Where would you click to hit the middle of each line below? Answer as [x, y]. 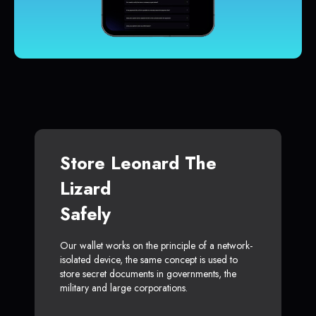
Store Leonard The [138, 163]
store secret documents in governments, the [148, 274]
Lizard [85, 189]
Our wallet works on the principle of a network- [156, 246]
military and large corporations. [124, 288]
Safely [85, 214]
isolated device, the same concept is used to [149, 260]
